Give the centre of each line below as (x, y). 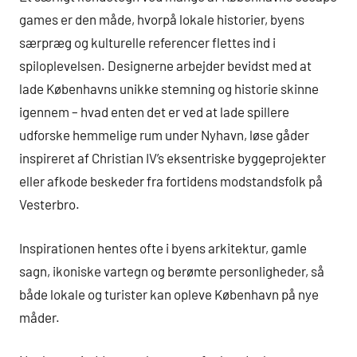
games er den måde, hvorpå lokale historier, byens (162, 20)
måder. (39, 317)
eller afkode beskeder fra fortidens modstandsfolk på (171, 181)
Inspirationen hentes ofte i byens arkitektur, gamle (163, 247)
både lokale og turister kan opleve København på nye (169, 294)
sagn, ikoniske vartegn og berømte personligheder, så (172, 271)
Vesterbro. (49, 204)
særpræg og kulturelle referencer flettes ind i (147, 43)
